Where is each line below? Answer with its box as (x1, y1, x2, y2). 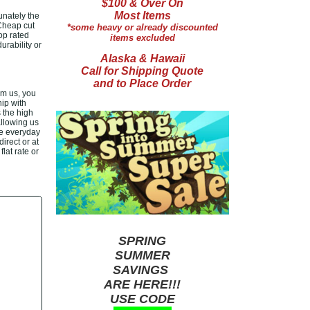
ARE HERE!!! (104, 277, 181, 291)
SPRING (118, 234, 166, 248)
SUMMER (114, 248, 170, 262)
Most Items (113, 10, 171, 21)
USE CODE (109, 292, 175, 306)
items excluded (109, 33, 175, 43)
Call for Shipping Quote (81, 65, 203, 77)
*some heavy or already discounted (66, 22, 218, 33)
